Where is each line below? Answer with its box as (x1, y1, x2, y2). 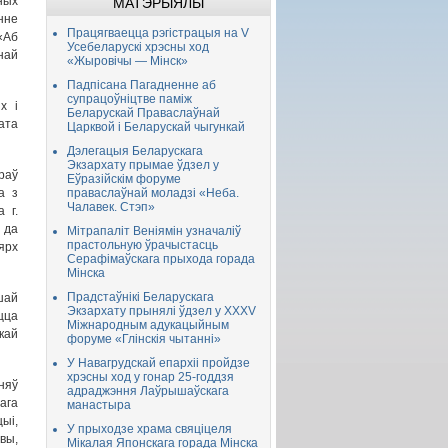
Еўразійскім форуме (67, 172, 181, 186)
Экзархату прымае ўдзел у (67, 158, 219, 172)
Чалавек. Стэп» (67, 200, 155, 214)
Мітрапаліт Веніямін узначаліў (67, 224, 241, 238)
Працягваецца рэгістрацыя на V (67, 26, 249, 40)
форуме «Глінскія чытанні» (67, 332, 221, 346)
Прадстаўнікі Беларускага (67, 290, 214, 304)
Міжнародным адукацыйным (67, 318, 229, 332)
